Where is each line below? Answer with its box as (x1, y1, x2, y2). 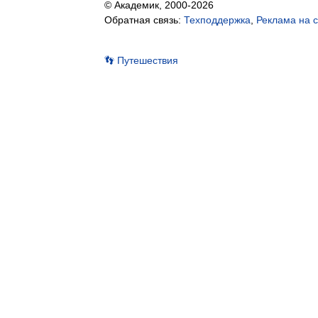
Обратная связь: (104, 14, 184, 26)
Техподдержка (184, 14, 251, 26)
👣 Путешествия (104, 55, 178, 66)
